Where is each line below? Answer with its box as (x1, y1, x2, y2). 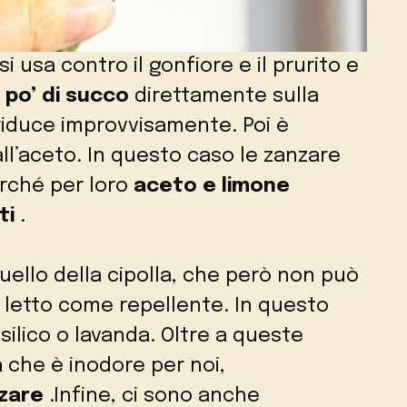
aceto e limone (134, 176, 290, 197)
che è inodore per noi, (3, 356, 225, 377)
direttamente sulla (129, 86, 319, 107)
